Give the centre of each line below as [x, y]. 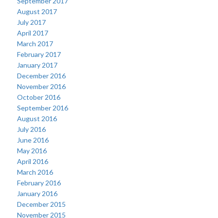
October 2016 [39, 97]
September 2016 [43, 108]
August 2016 [37, 118]
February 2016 [39, 183]
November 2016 [41, 86]
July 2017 [31, 22]
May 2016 [32, 151]
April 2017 [33, 33]
